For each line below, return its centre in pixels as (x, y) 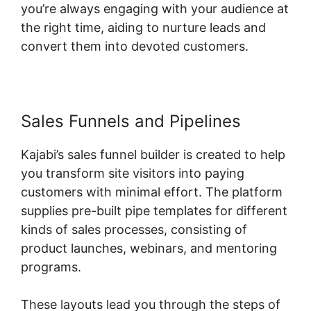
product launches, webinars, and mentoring (149, 248)
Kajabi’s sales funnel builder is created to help (153, 154)
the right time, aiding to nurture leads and (143, 27)
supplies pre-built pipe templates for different (154, 210)
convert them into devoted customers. (135, 46)
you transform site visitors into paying (133, 173)
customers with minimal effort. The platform (152, 192)
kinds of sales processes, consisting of (134, 229)
